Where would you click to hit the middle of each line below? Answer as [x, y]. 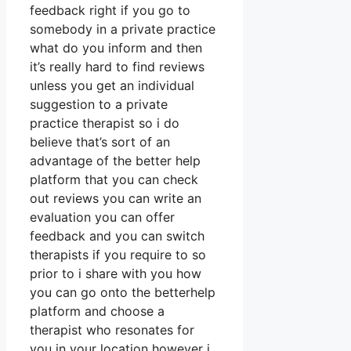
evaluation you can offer [102, 217]
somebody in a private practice [123, 29]
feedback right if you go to [110, 11]
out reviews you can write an [116, 199]
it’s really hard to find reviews [117, 67]
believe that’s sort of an [100, 142]
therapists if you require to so [118, 255]
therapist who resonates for [112, 330]
